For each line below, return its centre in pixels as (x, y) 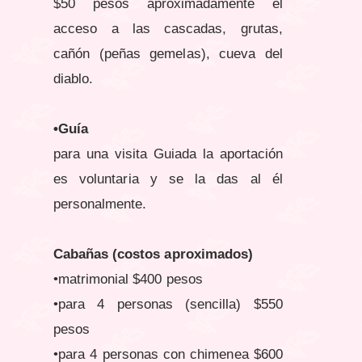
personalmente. (100, 204)
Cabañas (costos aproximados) (153, 255)
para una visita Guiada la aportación (168, 154)
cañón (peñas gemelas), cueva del (168, 54)
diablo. (74, 79)
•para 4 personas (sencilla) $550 (168, 305)
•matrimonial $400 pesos (128, 280)
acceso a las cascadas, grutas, (168, 29)
